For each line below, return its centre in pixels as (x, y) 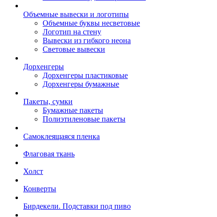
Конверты (40, 189)
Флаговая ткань (49, 154)
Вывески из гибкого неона (87, 40)
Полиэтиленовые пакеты (84, 119)
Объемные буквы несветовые (91, 23)
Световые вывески (74, 49)
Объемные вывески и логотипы (76, 14)
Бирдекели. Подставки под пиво (77, 206)
